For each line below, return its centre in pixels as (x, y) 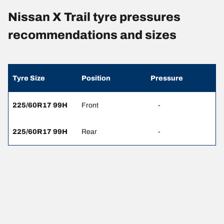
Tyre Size (29, 78)
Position (96, 78)
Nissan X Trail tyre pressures (94, 17)
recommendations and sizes (92, 35)
